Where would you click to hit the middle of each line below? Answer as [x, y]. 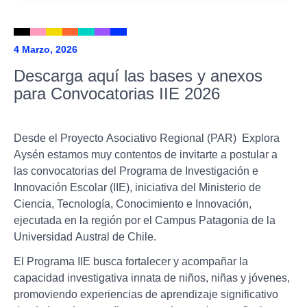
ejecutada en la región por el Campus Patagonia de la [145, 220]
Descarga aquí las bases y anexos [138, 75]
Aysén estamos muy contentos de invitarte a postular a [146, 154]
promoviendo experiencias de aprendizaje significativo [146, 294]
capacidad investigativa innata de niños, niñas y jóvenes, [152, 278]
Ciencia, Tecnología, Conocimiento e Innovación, [133, 204]
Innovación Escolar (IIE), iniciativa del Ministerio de [137, 187]
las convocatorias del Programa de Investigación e [136, 171]
